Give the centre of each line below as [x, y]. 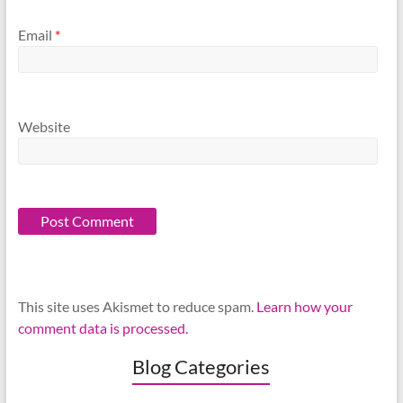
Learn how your [304, 307]
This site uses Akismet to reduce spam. [137, 307]
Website [44, 127]
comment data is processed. [103, 328]
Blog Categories [201, 367]
